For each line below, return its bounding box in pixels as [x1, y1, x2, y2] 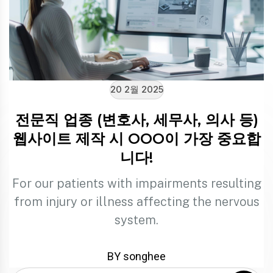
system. [115, 213, 158, 228]
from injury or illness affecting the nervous [13, 194, 260, 210]
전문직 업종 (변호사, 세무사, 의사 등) [15, 111, 258, 129]
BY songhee [107, 250, 166, 263]
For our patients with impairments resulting [12, 176, 261, 191]
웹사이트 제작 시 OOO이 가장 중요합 [12, 130, 261, 148]
